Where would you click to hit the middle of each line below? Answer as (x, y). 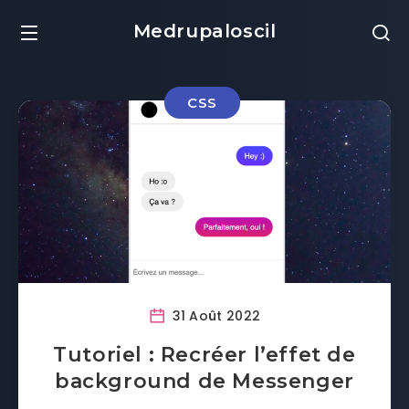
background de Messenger (204, 381)
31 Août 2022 (215, 315)
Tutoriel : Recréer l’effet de (204, 355)
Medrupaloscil (204, 31)
